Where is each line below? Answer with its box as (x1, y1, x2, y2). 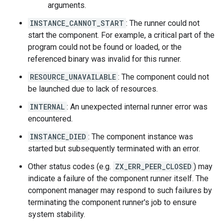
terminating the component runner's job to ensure (28, 197, 197, 207)
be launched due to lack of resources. (28, 84, 158, 94)
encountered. (28, 113, 73, 123)
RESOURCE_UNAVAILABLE (30, 72, 116, 82)
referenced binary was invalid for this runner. (28, 54, 181, 64)
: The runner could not (126, 18, 200, 28)
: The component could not (118, 72, 209, 82)
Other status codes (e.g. (28, 161, 113, 171)
